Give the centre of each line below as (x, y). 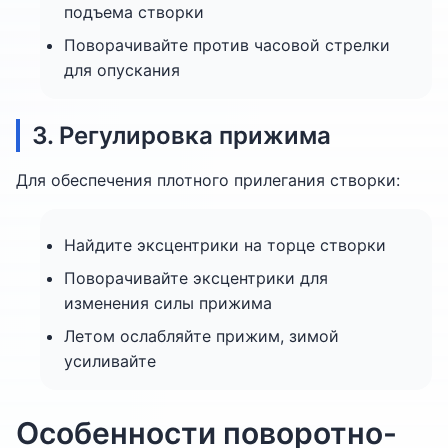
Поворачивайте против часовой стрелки (227, 45)
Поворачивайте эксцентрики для (196, 278)
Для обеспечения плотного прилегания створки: (208, 180)
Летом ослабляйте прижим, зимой (201, 336)
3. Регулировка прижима (181, 135)
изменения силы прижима (168, 303)
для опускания (122, 70)
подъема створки (134, 12)
